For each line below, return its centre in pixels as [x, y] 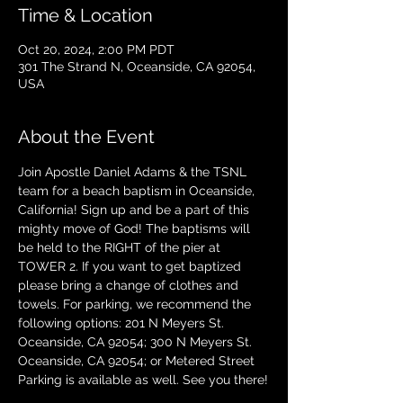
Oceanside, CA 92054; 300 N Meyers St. [137, 342]
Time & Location [85, 15]
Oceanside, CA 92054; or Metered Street [138, 361]
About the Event [86, 137]
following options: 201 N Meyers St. [123, 323]
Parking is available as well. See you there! [143, 380]
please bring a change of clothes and [130, 285]
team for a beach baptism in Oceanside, [138, 191]
